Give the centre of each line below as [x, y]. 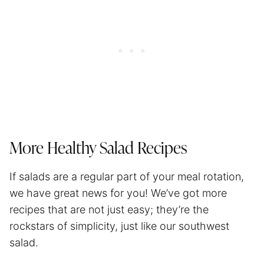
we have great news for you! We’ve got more [118, 193]
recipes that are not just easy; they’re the [109, 209]
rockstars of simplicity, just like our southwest [119, 226]
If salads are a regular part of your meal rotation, [127, 176]
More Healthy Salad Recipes [100, 149]
